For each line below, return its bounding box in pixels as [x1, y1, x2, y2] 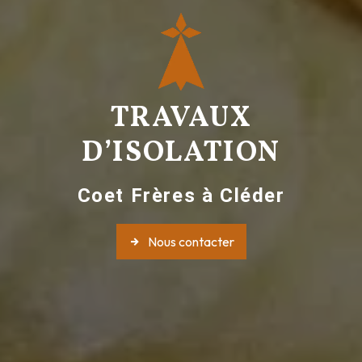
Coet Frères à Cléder [77, 184, 285, 208]
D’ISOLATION [82, 133, 280, 175]
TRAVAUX [110, 99, 252, 140]
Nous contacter [147, 234, 234, 250]
